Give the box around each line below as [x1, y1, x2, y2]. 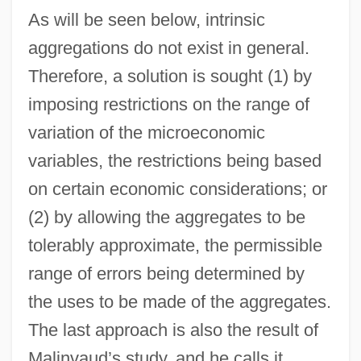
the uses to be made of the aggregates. [27, 291, 331, 312]
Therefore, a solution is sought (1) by [27, 65, 312, 86]
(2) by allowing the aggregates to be [27, 206, 305, 227]
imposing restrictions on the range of [27, 93, 309, 114]
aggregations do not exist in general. [27, 37, 309, 58]
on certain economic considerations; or [27, 178, 327, 199]
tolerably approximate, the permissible [27, 234, 322, 255]
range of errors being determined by [27, 263, 305, 284]
